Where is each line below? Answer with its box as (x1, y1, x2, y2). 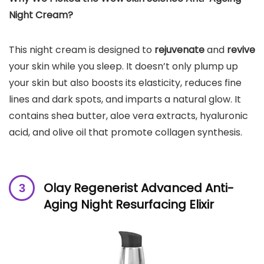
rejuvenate (154, 42, 207, 57)
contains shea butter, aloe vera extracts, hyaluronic (9, 108, 248, 123)
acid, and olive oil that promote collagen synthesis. (9, 125, 242, 139)
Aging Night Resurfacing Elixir (44, 196, 214, 213)
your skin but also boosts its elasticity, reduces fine (9, 75, 242, 90)
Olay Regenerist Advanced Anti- (44, 179, 234, 196)
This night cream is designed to (9, 42, 154, 57)
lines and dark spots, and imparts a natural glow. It (9, 92, 241, 106)
